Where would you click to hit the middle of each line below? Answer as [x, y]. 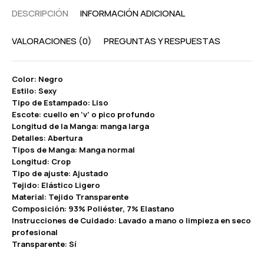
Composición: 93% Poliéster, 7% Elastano [93, 208]
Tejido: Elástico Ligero [56, 185]
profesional [35, 232]
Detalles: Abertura [47, 138]
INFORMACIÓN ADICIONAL [133, 13]
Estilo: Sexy [34, 90]
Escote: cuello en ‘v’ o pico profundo [83, 114]
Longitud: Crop [41, 161]
